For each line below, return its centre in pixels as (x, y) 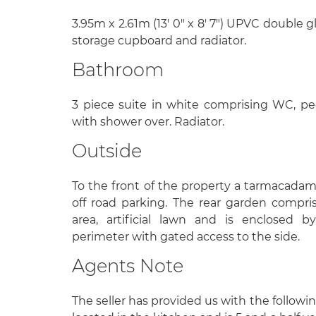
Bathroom (118, 69)
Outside (107, 150)
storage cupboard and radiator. (159, 40)
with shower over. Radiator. (148, 121)
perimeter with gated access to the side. (186, 237)
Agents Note (128, 266)
